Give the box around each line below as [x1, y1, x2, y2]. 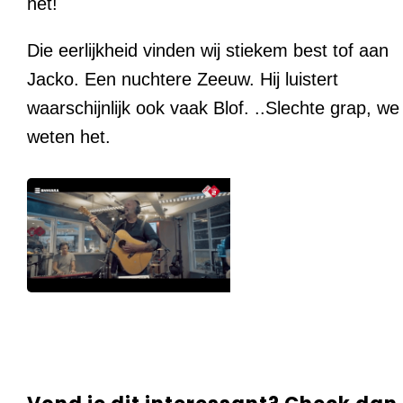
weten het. [27, 127, 111, 148]
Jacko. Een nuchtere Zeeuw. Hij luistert [27, 69, 338, 90]
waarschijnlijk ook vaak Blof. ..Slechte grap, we [27, 98, 399, 119]
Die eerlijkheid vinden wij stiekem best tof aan [27, 40, 389, 61]
